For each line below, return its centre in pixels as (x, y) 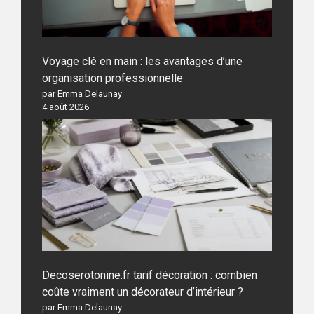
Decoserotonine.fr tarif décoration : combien (150, 275)
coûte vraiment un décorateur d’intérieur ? (143, 292)
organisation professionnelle (112, 78)
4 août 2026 (66, 107)
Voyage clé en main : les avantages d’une (142, 62)
